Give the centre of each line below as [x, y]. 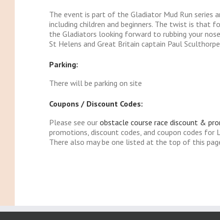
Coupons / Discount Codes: [96, 104]
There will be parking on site [95, 83]
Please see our [74, 123]
